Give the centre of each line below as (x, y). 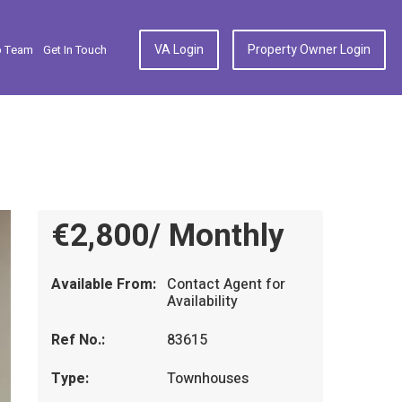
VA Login (179, 50)
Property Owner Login (309, 50)
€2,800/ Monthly (167, 236)
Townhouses (208, 379)
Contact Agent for (227, 284)
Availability (203, 301)
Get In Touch (75, 49)
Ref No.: (78, 340)
